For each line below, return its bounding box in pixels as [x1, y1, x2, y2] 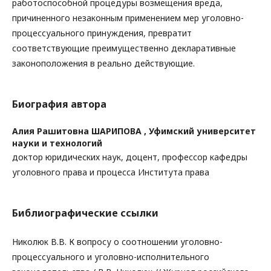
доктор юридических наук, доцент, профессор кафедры [12, 151, 247, 163]
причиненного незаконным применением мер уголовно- [12, 12, 244, 24]
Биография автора [12, 97, 106, 111]
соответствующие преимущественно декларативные [12, 42, 236, 54]
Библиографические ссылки [12, 206, 158, 220]
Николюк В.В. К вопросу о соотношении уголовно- [12, 236, 223, 247]
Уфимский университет [149, 125, 256, 137]
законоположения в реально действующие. [12, 57, 195, 69]
